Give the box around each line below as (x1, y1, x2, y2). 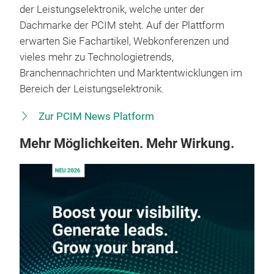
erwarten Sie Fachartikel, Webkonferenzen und (20, 35, 229, 47)
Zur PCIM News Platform (36, 110, 154, 122)
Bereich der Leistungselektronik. (20, 83, 164, 95)
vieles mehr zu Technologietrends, (20, 51, 174, 63)
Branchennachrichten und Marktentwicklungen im (20, 67, 242, 79)
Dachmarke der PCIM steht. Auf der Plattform (20, 19, 224, 31)
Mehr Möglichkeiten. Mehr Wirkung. (20, 135, 234, 151)
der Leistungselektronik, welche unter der (20, 3, 204, 15)
